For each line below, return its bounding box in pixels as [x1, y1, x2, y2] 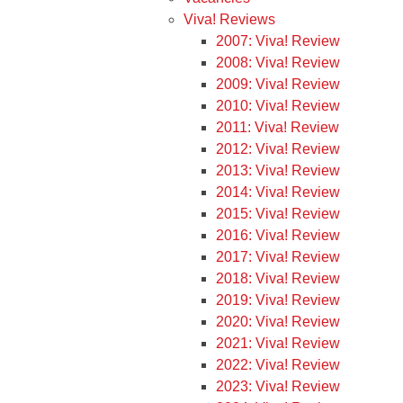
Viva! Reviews [184, 12, 275, 27]
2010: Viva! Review [216, 98, 340, 113]
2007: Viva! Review [216, 33, 340, 49]
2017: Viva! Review [216, 249, 340, 264]
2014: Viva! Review [216, 184, 340, 200]
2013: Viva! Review [216, 163, 340, 178]
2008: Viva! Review [216, 55, 340, 70]
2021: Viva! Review [216, 336, 340, 351]
